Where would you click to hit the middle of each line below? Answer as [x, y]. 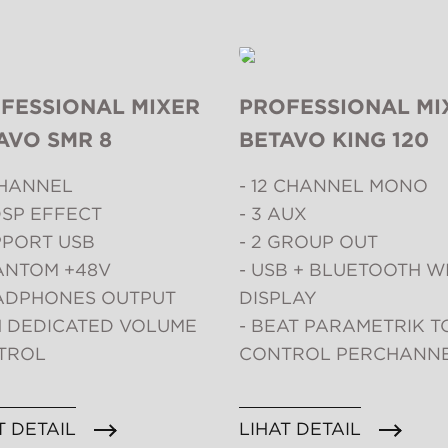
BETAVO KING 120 [334, 140]
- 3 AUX [273, 214]
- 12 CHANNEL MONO [333, 186]
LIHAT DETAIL [300, 429]
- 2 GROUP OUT [308, 242]
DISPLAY [278, 298]
